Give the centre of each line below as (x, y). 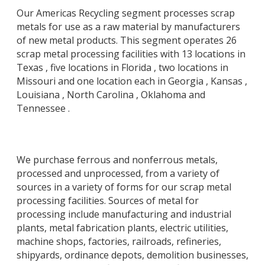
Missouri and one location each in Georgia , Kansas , (132, 81)
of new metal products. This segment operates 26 (127, 40)
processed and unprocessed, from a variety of (118, 174)
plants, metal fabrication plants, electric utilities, (122, 228)
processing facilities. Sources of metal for (108, 201)
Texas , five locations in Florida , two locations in (122, 67)
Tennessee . (43, 108)
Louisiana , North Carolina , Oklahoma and (111, 94)
